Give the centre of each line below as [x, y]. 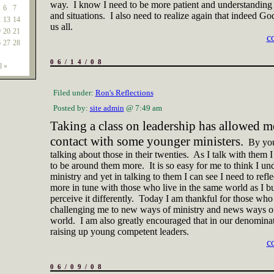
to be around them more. [97, 165]
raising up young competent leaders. [119, 231]
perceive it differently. [92, 198]
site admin [107, 108]
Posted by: [71, 108]
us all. [61, 27]
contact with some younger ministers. [146, 141]
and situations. [77, 16]
